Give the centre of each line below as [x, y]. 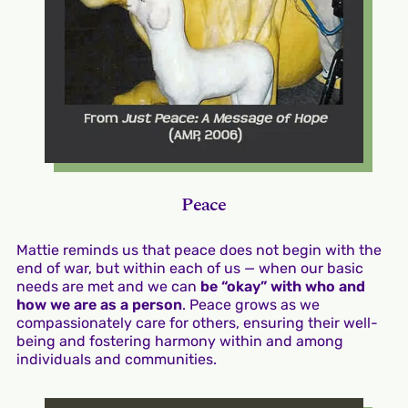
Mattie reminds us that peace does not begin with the [199, 250]
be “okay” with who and [282, 286]
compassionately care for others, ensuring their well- [197, 323]
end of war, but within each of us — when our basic [189, 268]
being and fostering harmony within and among [179, 341]
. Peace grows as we [250, 305]
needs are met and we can [108, 286]
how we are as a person [99, 305]
